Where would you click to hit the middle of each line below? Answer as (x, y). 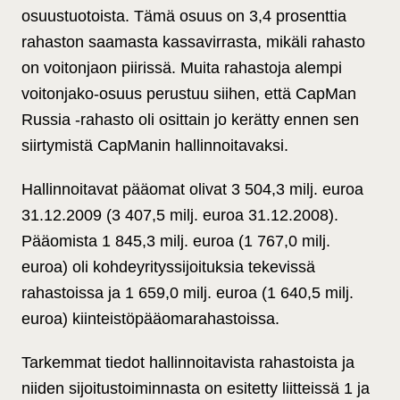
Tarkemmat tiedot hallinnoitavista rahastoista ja (188, 363)
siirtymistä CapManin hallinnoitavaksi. (155, 146)
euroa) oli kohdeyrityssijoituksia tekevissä (168, 267)
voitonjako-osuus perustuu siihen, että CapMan (189, 94)
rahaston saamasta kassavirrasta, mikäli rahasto (193, 42)
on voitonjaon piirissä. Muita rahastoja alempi (182, 68)
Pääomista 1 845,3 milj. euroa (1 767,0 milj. (176, 242)
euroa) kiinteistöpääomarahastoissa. (150, 319)
